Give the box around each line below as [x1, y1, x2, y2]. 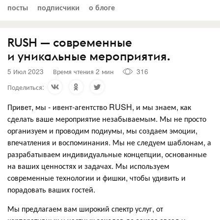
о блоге [89, 1, 115, 13]
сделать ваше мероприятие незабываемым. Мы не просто [7, 112, 206, 124]
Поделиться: [7, 82, 44, 92]
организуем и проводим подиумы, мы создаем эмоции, [7, 124, 197, 136]
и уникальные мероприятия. [7, 48, 170, 63]
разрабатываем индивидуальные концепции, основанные [7, 148, 207, 160]
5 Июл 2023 [7, 66, 44, 76]
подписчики [37, 1, 80, 13]
